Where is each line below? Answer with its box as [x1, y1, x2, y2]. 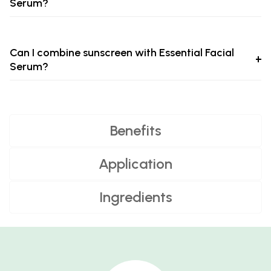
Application [99, 155, 172, 173]
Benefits [109, 122, 162, 140]
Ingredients [99, 188, 172, 206]
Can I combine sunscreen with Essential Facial [10, 46, 234, 60]
